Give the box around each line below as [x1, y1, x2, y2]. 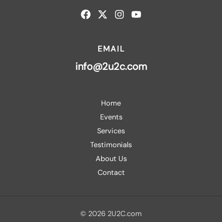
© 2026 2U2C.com [80, 209, 142, 219]
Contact [97, 168, 125, 178]
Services [97, 126, 125, 136]
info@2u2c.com [75, 60, 147, 73]
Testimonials [90, 140, 132, 150]
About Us [95, 154, 127, 164]
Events [100, 112, 122, 122]
